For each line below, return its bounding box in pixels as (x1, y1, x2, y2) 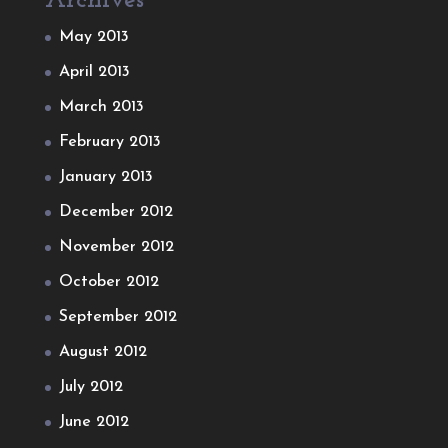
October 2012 (58, 274, 159, 290)
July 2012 (58, 379, 123, 395)
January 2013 (58, 169, 153, 185)
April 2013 (58, 64, 130, 80)
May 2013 (58, 29, 129, 45)
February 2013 (58, 134, 161, 150)
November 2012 (58, 239, 174, 255)
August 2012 (58, 344, 147, 360)
